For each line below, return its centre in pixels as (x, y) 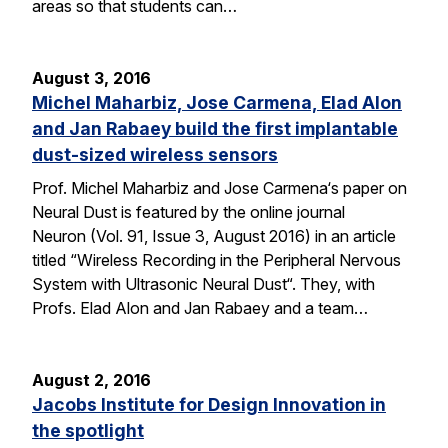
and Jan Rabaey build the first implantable (215, 128)
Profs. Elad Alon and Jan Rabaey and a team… (200, 308)
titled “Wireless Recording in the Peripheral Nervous (216, 260)
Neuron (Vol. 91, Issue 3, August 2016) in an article (214, 236)
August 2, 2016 (91, 380)
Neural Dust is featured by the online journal (188, 212)
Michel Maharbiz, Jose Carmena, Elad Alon (217, 102)
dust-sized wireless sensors (155, 154)
